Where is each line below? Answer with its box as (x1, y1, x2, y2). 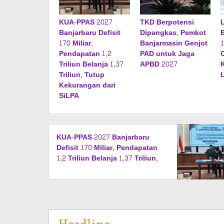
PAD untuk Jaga (139, 47, 194, 60)
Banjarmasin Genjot (139, 37, 207, 49)
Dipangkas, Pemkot (139, 26, 206, 39)
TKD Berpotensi (139, 16, 194, 28)
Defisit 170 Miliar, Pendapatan (56, 141, 157, 154)
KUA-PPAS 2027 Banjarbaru (56, 131, 149, 143)
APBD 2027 (139, 58, 177, 70)
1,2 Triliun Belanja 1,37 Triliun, (56, 152, 158, 164)
